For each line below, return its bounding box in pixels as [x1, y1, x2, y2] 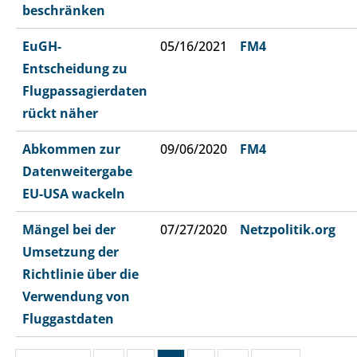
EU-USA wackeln [22, 184, 125, 202]
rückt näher [22, 104, 98, 122]
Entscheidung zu [22, 59, 127, 77]
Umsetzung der [22, 242, 119, 261]
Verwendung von [22, 287, 130, 305]
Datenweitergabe [22, 162, 132, 180]
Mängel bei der [22, 220, 116, 238]
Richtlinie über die [22, 265, 139, 283]
